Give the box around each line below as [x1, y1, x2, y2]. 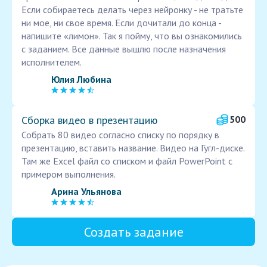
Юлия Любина [51, 73, 111, 85]
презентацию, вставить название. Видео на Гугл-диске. [21, 142, 244, 154]
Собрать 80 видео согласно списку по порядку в [21, 129, 219, 141]
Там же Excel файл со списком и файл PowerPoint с [21, 155, 232, 167]
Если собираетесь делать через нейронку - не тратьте [21, 4, 243, 16]
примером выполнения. [21, 168, 116, 181]
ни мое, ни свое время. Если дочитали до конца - [21, 17, 221, 29]
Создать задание [83, 223, 184, 241]
